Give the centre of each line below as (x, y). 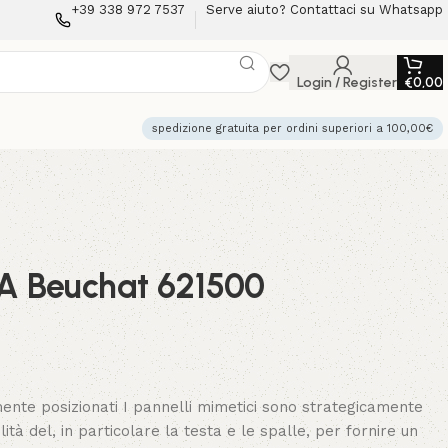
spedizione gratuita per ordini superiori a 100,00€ (292, 128)
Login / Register (347, 82)
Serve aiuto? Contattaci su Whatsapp (324, 9)
